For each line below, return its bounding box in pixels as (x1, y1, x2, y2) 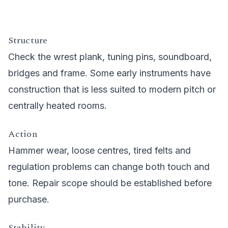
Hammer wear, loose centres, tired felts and (8, 145, 191, 156)
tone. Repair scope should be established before (8, 178, 212, 189)
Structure (8, 34, 47, 48)
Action (8, 127, 37, 141)
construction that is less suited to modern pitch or (8, 84, 216, 95)
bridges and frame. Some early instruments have (8, 68, 211, 79)
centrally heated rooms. (8, 100, 107, 111)
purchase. (8, 194, 49, 205)
